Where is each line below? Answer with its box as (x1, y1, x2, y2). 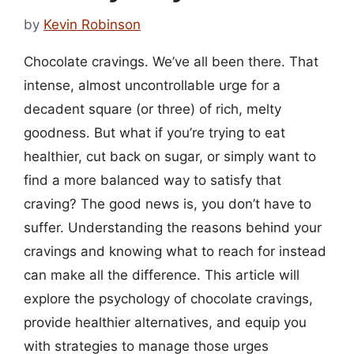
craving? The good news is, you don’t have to (24, 195, 311, 212)
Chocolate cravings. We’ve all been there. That (24, 53, 318, 70)
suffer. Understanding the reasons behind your (24, 219, 322, 235)
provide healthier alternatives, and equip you (24, 314, 307, 330)
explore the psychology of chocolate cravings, (24, 290, 313, 307)
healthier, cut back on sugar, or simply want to (24, 148, 316, 164)
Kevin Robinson (43, 16, 141, 32)
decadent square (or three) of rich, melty (24, 100, 281, 117)
